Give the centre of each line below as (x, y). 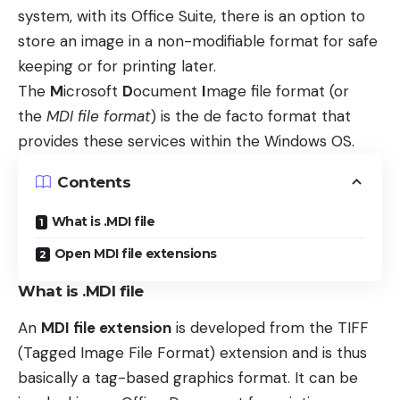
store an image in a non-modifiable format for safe (198, 41)
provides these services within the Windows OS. (186, 141)
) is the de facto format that (251, 116)
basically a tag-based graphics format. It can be (188, 378)
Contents (94, 182)
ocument (167, 91)
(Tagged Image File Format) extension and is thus (192, 353)
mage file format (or (278, 91)
